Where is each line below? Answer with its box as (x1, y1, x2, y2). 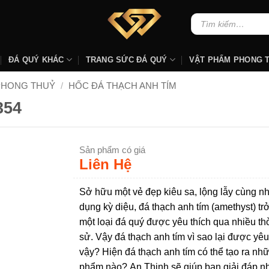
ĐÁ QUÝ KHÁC (8, 55, 64, 64)
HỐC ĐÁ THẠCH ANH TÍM (68, 80, 177, 91)
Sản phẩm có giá (79, 144, 146, 155)
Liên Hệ (79, 156, 132, 172)
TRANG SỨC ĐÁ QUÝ (85, 55, 168, 64)
